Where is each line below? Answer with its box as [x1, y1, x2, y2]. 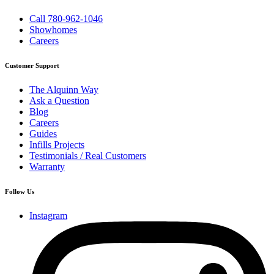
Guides [29, 128, 57, 139]
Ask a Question [29, 95, 89, 106]
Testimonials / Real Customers [29, 150, 146, 161]
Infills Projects [29, 139, 84, 150]
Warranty [29, 161, 65, 172]
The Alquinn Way [29, 84, 98, 95]
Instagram [29, 210, 67, 221]
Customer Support [5, 62, 59, 70]
